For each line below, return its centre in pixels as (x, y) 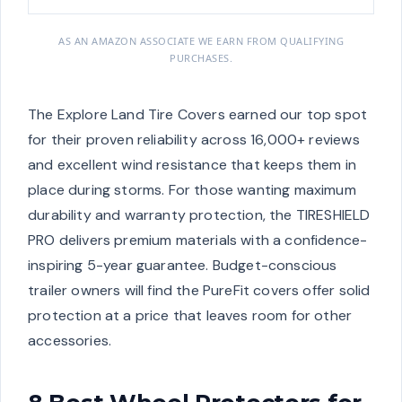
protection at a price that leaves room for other (190, 315)
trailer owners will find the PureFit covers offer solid (199, 290)
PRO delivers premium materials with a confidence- (198, 240)
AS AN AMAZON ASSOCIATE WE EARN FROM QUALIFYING (201, 40)
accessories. (70, 340)
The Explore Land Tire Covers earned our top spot (198, 114)
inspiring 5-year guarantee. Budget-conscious (183, 265)
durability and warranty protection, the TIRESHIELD (199, 214)
